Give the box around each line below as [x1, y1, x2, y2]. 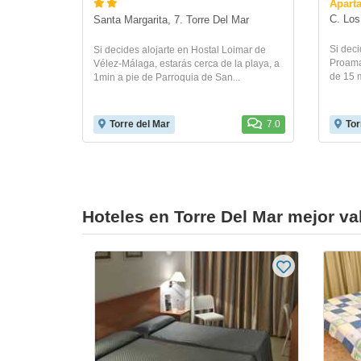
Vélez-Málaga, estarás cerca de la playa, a [93, 58, 280, 70]
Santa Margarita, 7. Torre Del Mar [93, 15, 249, 27]
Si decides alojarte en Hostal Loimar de [93, 44, 266, 56]
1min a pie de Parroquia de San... [93, 72, 240, 84]
